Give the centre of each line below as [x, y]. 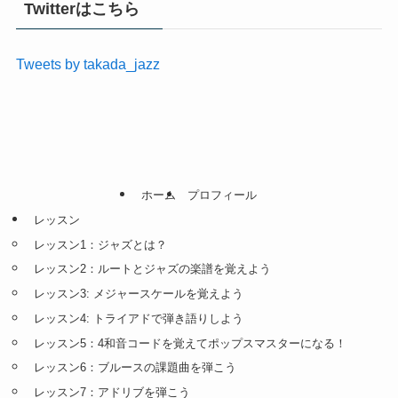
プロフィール [223, 195]
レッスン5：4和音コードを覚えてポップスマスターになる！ [190, 343]
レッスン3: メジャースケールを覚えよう [139, 294]
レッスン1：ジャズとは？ [100, 244]
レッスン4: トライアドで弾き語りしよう [139, 318]
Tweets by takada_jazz [88, 64]
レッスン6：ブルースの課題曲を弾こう [135, 368]
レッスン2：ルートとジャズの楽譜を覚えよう [152, 269]
